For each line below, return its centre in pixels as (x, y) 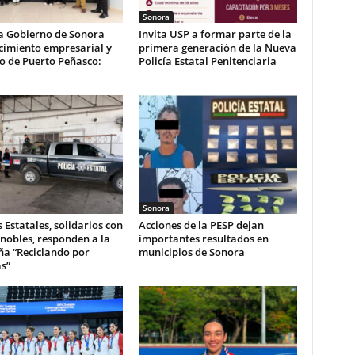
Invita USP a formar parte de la (215, 34)
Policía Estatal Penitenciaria (207, 61)
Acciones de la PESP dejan (201, 225)
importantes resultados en (203, 239)
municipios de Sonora (191, 252)
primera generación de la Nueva (217, 48)
